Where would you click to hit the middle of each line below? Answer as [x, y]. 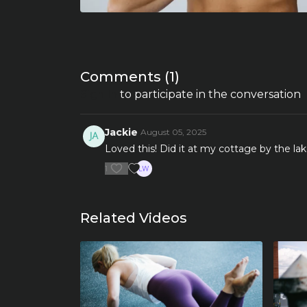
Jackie [121, 132]
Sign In [99, 94]
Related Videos [134, 218]
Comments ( [125, 76]
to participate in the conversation [209, 94]
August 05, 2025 [173, 132]
